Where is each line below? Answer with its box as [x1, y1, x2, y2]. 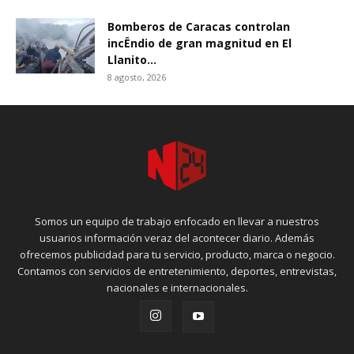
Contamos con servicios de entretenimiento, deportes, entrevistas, [17, 264, 337, 278]
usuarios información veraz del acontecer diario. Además [40, 231, 314, 245]
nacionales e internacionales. [106, 281, 248, 295]
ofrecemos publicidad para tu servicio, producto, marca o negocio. [19, 247, 335, 262]
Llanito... [107, 52, 156, 67]
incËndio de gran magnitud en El [107, 36, 292, 51]
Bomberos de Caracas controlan [107, 19, 290, 34]
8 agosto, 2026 [107, 71, 166, 83]
